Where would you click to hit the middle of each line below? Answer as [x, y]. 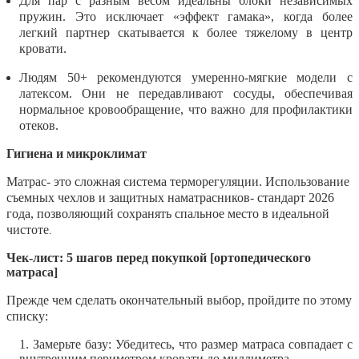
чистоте [28, 229]
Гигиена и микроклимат [77, 153]
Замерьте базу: [72, 344]
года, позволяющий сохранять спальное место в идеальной [168, 213]
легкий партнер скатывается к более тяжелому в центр [186, 32]
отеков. [39, 125]
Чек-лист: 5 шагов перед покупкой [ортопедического [159, 257]
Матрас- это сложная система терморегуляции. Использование [178, 181]
